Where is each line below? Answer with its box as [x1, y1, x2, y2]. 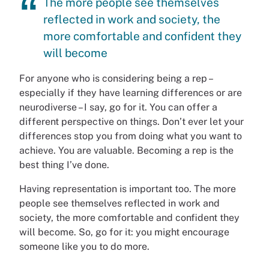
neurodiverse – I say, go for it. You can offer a [19, 101, 217, 113]
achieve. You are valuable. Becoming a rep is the [19, 145, 234, 157]
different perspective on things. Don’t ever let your [19, 116, 244, 128]
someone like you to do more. [19, 241, 152, 253]
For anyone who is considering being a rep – [19, 73, 212, 85]
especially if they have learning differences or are [19, 87, 242, 99]
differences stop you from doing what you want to [19, 130, 242, 142]
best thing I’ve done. [19, 159, 109, 171]
